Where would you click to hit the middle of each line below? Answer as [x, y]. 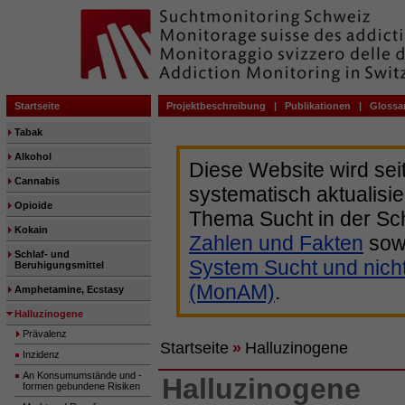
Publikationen [318, 106]
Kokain [31, 230]
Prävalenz [45, 334]
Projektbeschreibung [216, 106]
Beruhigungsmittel [59, 265]
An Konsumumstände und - [82, 375]
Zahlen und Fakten [276, 243]
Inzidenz [41, 354]
